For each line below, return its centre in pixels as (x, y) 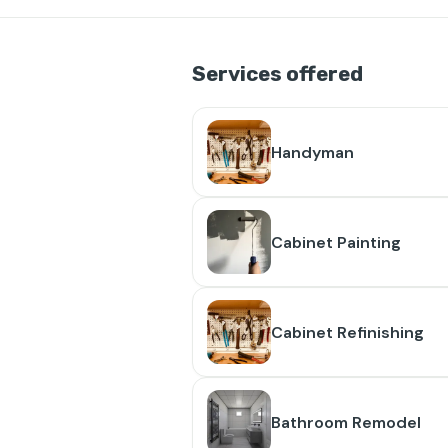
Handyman (312, 152)
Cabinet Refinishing (347, 332)
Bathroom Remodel (346, 422)
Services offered (277, 74)
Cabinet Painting (336, 242)
